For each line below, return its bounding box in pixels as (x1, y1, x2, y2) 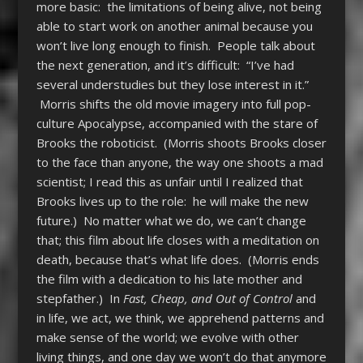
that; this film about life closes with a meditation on (36, 231, 319, 248)
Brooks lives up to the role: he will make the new (36, 192, 309, 209)
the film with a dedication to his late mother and (36, 270, 302, 287)
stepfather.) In (36, 289, 123, 306)
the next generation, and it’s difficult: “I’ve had (36, 56, 294, 73)
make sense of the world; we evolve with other (36, 328, 299, 345)
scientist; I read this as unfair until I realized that (36, 173, 303, 190)
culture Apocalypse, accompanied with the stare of (36, 114, 318, 131)
